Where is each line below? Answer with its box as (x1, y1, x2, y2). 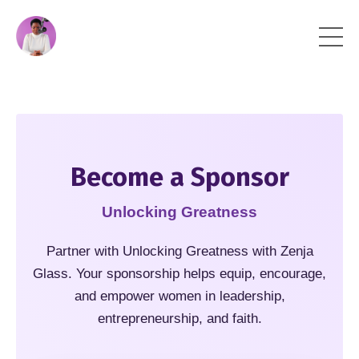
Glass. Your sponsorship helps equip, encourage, (33, 266, 326, 281)
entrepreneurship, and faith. (97, 311, 262, 326)
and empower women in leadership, (74, 288, 285, 304)
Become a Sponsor (70, 162, 289, 192)
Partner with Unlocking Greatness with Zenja (46, 244, 313, 259)
